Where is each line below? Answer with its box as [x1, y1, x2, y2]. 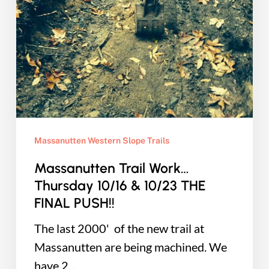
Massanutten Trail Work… [34, 160, 189, 177]
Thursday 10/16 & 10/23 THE [34, 177, 206, 195]
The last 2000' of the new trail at [34, 221, 204, 236]
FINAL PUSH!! [34, 195, 115, 212]
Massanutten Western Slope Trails [34, 136, 169, 146]
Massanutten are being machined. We [34, 240, 227, 255]
